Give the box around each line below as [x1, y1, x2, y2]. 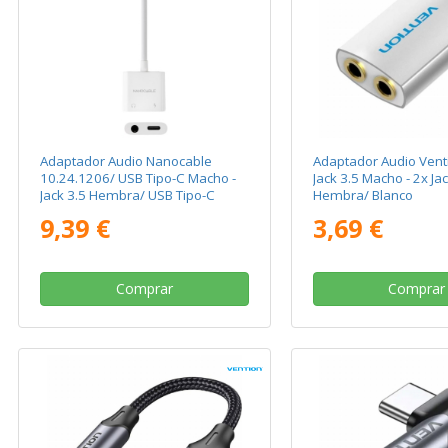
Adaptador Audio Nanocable [40, 152, 213, 171]
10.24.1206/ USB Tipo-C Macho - [40, 169, 237, 188]
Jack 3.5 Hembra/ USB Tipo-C [40, 186, 216, 205]
